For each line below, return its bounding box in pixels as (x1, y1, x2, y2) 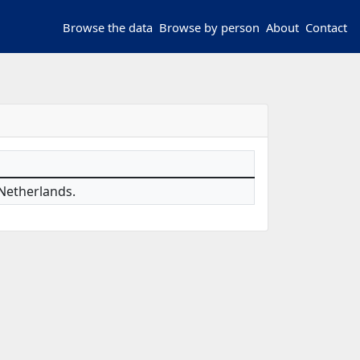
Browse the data (71, 19, 153, 36)
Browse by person (167, 19, 260, 36)
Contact (313, 19, 347, 36)
